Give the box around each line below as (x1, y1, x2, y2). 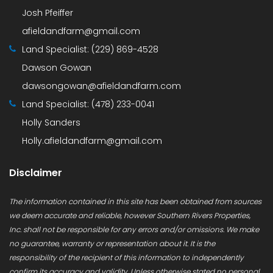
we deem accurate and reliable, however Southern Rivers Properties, (9, 210, 250, 221)
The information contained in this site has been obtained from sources (9, 196, 261, 207)
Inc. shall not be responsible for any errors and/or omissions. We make (9, 224, 259, 235)
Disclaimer (9, 165, 62, 180)
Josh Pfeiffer (22, 6, 73, 19)
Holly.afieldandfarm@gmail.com (22, 134, 162, 147)
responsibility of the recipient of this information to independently (9, 252, 244, 263)
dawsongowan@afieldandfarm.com (22, 79, 181, 92)
